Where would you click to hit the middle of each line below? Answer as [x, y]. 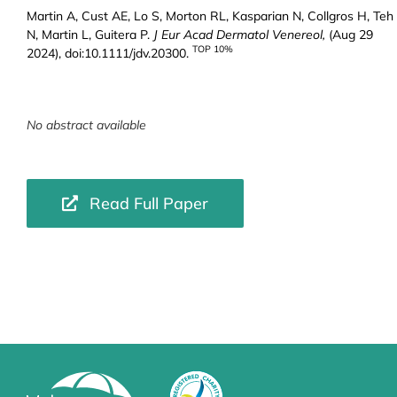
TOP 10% [212, 49]
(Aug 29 [350, 34]
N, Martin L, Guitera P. [90, 34]
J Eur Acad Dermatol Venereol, [241, 34]
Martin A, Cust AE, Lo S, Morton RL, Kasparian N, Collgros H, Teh [210, 16]
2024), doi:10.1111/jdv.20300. [109, 53]
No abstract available [86, 125]
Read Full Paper [148, 203]
